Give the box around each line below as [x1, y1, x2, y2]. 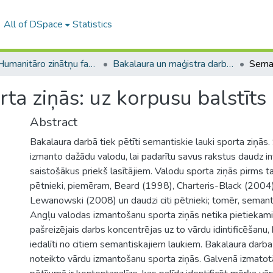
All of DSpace [3, 18, 63, 31]
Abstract [30, 114, 77, 130]
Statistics [72, 18, 112, 31]
